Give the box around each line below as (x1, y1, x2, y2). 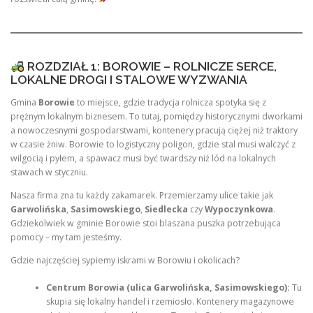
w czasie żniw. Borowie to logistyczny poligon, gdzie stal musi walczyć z (10, 138, 296, 150)
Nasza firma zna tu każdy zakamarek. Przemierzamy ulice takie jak (10, 189, 273, 202)
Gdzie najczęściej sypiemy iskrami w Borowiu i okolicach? (10, 254, 240, 267)
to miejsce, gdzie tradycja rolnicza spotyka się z (75, 96, 266, 108)
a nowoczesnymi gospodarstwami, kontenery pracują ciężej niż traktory (10, 124, 298, 136)
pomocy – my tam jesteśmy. (10, 231, 122, 244)
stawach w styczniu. (10, 166, 88, 178)
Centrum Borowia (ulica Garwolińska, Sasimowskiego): (45, 281, 290, 293)
